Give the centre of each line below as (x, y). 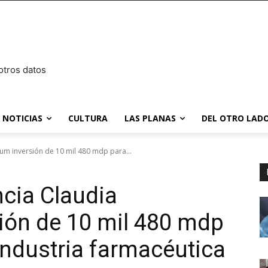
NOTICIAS (22, 118)
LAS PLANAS (150, 118)
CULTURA (88, 118)
